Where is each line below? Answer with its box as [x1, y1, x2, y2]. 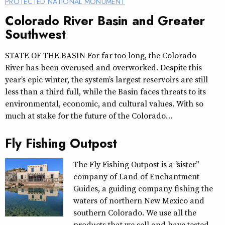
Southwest [5, 25, 66, 43]
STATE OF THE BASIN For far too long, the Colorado [5, 49, 196, 61]
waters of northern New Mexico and [73, 194, 204, 206]
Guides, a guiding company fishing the [73, 182, 213, 194]
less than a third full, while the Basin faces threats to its [5, 85, 206, 97]
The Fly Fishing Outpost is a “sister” [73, 158, 197, 170]
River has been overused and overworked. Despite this [5, 61, 202, 73]
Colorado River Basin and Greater [5, 11, 205, 30]
